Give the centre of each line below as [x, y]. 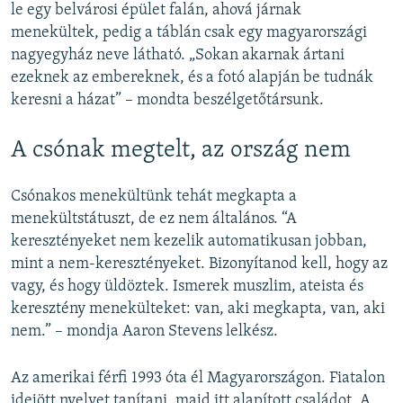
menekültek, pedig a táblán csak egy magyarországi [189, 33]
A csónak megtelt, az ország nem [181, 151]
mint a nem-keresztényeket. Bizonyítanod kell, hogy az [199, 264]
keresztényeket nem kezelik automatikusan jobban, [189, 241]
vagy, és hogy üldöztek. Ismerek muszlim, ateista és [187, 286]
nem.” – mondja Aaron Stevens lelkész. [144, 331]
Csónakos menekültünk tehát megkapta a [154, 196]
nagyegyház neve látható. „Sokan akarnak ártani [178, 56]
